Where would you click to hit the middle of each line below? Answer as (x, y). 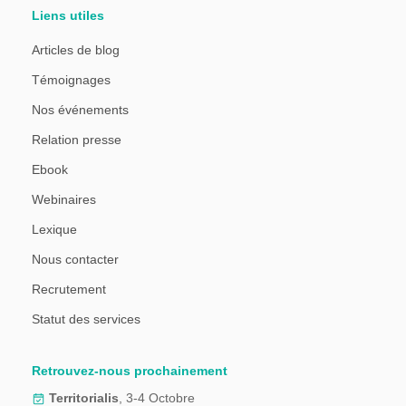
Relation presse (77, 140)
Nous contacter (75, 259)
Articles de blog (76, 50)
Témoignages (71, 80)
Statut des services (86, 319)
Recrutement (69, 289)
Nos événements (80, 110)
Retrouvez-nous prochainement (130, 370)
